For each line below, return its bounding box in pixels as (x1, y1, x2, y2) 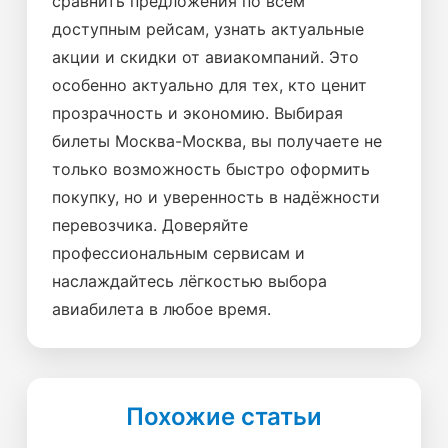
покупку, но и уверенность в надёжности (52, 187, 380, 207)
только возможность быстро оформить (52, 159, 370, 179)
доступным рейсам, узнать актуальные (52, 19, 364, 39)
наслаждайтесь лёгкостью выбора (52, 271, 327, 291)
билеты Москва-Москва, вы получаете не (52, 131, 382, 151)
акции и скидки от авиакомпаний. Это (52, 47, 359, 67)
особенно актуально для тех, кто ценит (52, 75, 367, 95)
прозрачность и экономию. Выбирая (52, 103, 343, 123)
